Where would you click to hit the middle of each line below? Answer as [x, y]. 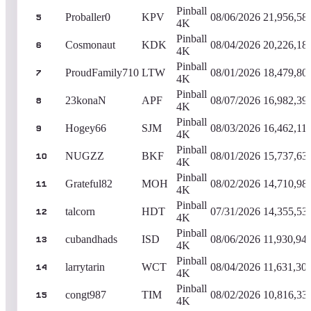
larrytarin [85, 267]
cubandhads [91, 239]
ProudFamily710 [102, 72]
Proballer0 [88, 17]
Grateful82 [89, 183]
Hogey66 [86, 128]
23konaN [86, 100]
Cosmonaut [90, 44]
